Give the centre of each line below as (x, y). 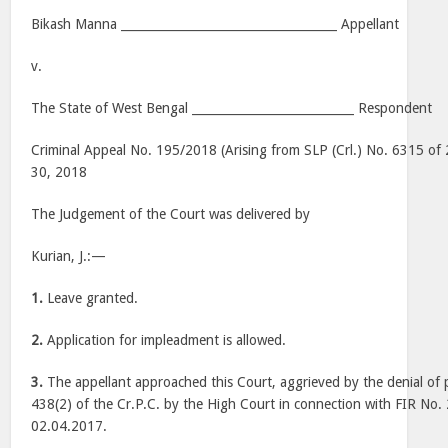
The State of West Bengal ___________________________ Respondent (232, 108)
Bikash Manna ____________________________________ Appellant (215, 24)
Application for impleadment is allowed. (165, 340)
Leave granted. (91, 298)
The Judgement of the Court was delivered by (171, 214)
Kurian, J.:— (69, 256)
